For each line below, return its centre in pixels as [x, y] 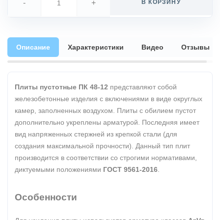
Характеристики [96, 47]
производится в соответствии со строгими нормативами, [106, 158]
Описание [33, 47]
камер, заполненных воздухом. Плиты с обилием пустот [105, 110]
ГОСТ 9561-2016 [130, 169]
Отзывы [195, 47]
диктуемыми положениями [59, 169]
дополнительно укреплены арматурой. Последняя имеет [107, 122]
